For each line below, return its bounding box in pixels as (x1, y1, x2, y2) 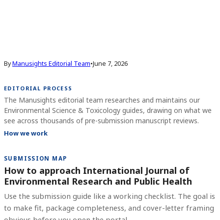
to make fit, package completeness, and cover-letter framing (4, 202, 214, 213)
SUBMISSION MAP (4, 154, 67, 162)
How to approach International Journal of (4, 164, 190, 176)
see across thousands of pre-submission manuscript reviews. (4, 115, 199, 125)
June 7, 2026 (93, 59, 128, 68)
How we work (4, 128, 48, 137)
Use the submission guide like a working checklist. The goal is (4, 191, 215, 201)
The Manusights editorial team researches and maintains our (4, 95, 200, 105)
